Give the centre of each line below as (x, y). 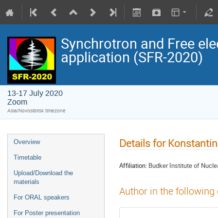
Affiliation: (133, 165)
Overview (27, 142)
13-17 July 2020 (35, 93)
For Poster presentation (47, 213)
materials (27, 182)
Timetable (27, 157)
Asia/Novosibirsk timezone (36, 111)
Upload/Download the (43, 173)
